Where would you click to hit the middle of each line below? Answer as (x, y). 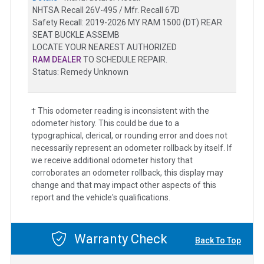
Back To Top (218, 240)
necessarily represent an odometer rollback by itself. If (132, 148)
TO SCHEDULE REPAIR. (124, 60)
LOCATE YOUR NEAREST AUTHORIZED (105, 47)
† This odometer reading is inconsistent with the (120, 111)
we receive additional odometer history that (112, 161)
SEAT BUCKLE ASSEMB (76, 35)
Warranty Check (119, 239)
